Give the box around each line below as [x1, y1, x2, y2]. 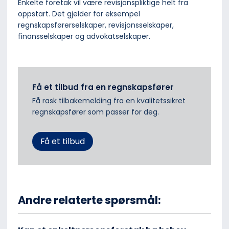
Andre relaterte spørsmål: [18, 192, 161, 208]
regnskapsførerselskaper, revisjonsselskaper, [18, 20, 174, 31]
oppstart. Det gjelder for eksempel [18, 9, 140, 19]
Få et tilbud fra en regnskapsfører [32, 82, 174, 93]
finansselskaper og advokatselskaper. [18, 31, 150, 42]
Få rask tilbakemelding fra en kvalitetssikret [32, 95, 186, 106]
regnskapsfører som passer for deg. [32, 106, 159, 117]
